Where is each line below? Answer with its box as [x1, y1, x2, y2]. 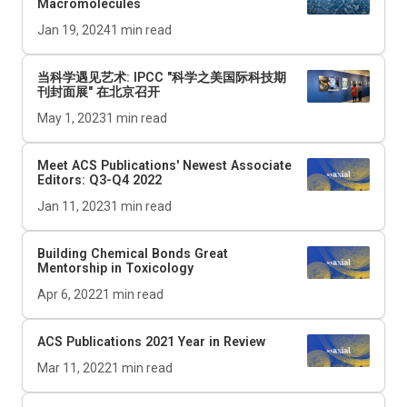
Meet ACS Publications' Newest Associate [37, 158, 292, 174]
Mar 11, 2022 [37, 361, 112, 376]
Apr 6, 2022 [37, 287, 103, 303]
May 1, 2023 [37, 111, 106, 126]
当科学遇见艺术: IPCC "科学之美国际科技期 [37, 70, 286, 85]
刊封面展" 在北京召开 [37, 84, 160, 100]
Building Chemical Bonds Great [37, 246, 228, 262]
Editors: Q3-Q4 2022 [37, 173, 162, 188]
